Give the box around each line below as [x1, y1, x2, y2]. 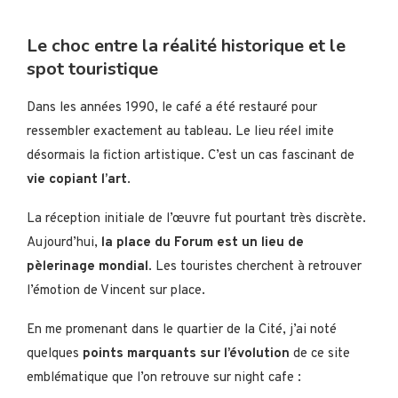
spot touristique [27, 57, 158, 82]
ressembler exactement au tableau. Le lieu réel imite [27, 123, 334, 141]
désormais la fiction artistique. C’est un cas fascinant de [27, 147, 354, 165]
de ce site [290, 346, 350, 363]
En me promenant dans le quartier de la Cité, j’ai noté [27, 322, 337, 339]
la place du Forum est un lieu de [101, 235, 304, 252]
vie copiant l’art [27, 171, 127, 189]
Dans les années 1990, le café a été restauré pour [27, 99, 317, 117]
